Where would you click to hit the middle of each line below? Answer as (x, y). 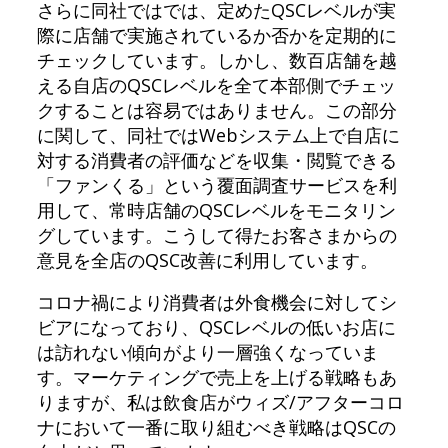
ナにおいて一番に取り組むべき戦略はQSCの (216, 426)
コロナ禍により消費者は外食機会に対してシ (216, 301)
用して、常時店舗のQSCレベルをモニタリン (216, 209)
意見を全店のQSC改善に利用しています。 (207, 259)
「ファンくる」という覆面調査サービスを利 (216, 184)
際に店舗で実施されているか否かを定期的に (216, 34)
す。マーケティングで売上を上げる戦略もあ (216, 376)
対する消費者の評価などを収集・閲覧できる (216, 159)
